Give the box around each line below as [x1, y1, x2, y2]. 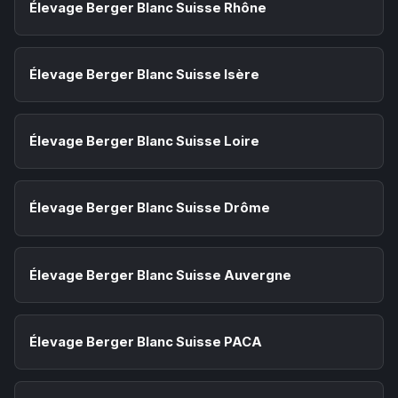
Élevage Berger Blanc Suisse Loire [29, 133, 259, 150]
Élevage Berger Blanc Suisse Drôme [29, 200, 270, 217]
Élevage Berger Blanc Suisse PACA [29, 333, 262, 350]
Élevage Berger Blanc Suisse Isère [29, 67, 259, 84]
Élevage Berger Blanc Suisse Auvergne [29, 267, 291, 283]
